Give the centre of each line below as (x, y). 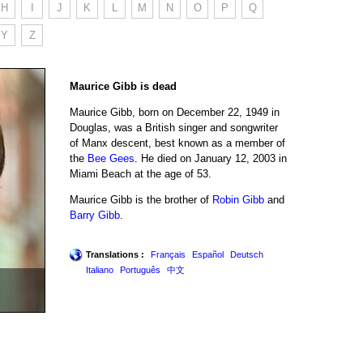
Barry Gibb (95, 215)
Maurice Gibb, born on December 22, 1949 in (175, 112)
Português (140, 269)
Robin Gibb (238, 199)
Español (208, 254)
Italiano (100, 269)
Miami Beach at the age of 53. (141, 173)
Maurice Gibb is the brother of (141, 199)
